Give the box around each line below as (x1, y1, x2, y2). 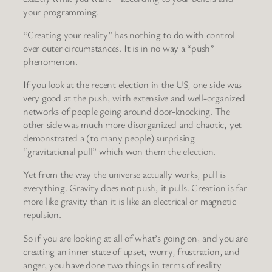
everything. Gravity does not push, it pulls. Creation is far (23, 181, 247, 195)
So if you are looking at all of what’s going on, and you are (23, 231, 248, 245)
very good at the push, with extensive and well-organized (23, 91, 245, 105)
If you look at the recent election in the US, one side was (23, 78, 242, 92)
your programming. (23, 4, 99, 18)
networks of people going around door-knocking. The (23, 104, 231, 118)
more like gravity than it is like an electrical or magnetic (23, 194, 236, 208)
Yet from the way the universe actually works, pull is (23, 168, 226, 182)
